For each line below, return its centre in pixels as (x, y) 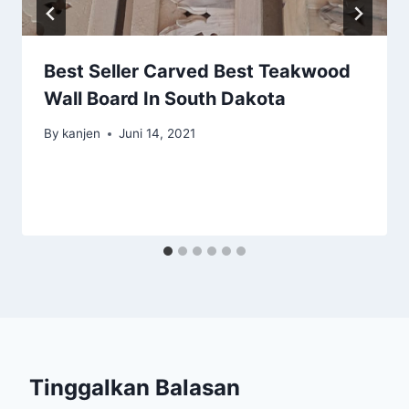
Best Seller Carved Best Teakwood (197, 71)
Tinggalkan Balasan (135, 388)
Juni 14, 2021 (157, 134)
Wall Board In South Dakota (165, 98)
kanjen (82, 134)
